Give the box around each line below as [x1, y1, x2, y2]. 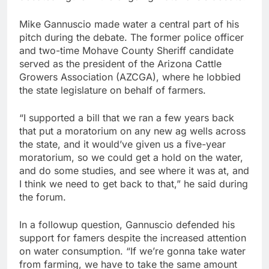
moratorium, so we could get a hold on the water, [19, 151, 243, 164]
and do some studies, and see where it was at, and [19, 165, 249, 177]
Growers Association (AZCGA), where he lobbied [19, 71, 241, 83]
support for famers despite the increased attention [19, 232, 246, 244]
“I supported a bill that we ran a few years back [19, 112, 234, 124]
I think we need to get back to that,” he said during [19, 178, 248, 190]
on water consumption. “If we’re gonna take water [19, 245, 246, 258]
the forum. [19, 191, 66, 204]
